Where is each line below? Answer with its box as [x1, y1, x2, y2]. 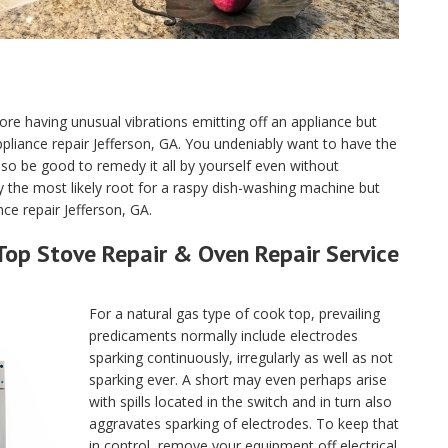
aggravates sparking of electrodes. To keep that [89, 414, 399, 433]
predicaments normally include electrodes [89, 326, 358, 345]
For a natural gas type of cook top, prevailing [89, 304, 380, 323]
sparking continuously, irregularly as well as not [89, 348, 393, 367]
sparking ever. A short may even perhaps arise [89, 370, 387, 389]
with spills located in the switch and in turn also [89, 392, 392, 411]
